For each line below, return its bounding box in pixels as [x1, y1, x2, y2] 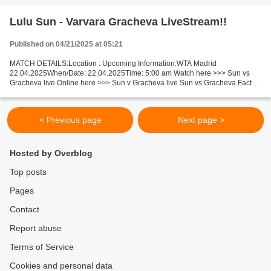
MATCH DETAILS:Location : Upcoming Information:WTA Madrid [10, 59, 217, 68]
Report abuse [10, 223, 62, 233]
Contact [10, 204, 39, 214]
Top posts [10, 167, 47, 177]
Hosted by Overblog [10, 148, 93, 158]
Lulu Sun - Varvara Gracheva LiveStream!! [10, 16, 227, 28]
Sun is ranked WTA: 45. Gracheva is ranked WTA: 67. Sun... [10, 88, 203, 97]
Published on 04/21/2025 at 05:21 [10, 40, 123, 48]
